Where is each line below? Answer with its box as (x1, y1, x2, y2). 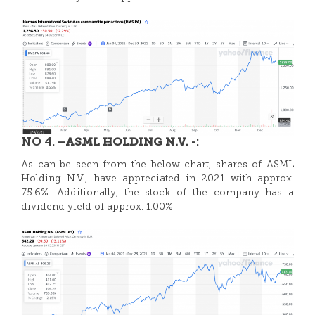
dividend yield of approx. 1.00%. (21, 202, 175, 212)
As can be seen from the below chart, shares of (21, 160, 266, 170)
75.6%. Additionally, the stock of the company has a (21, 188, 294, 198)
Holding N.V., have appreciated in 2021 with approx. (21, 174, 294, 184)
